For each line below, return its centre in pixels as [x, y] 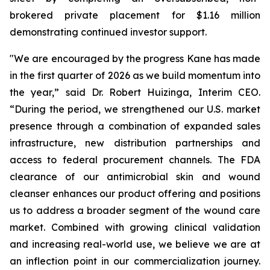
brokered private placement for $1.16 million [135, 15]
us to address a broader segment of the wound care [135, 210]
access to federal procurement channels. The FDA [135, 160]
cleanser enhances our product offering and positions [135, 193]
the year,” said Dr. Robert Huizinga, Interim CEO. [135, 92]
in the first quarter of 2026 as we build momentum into [135, 75]
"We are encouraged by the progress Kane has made [135, 58]
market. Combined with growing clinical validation [135, 227]
